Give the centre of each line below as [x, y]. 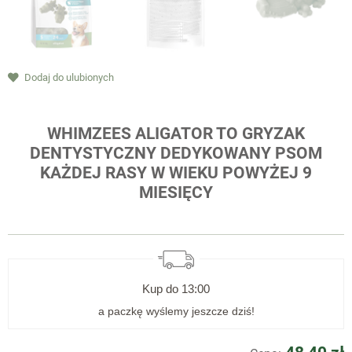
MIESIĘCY [176, 192]
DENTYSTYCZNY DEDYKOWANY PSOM [176, 153]
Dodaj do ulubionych [69, 77]
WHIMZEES [91, 133]
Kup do [162, 288]
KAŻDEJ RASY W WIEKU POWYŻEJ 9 [176, 172]
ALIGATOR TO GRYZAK [220, 133]
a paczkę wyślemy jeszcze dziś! [176, 311]
